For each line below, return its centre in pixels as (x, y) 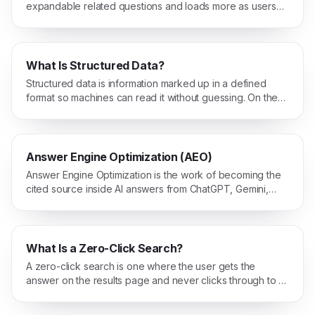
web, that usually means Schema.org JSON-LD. (131, 111)
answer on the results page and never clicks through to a (155, 280)
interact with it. (58, 20)
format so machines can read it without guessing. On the (152, 97)
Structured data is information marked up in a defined (146, 83)
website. (45, 294)
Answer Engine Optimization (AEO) (119, 157)
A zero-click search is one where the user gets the (141, 266)
